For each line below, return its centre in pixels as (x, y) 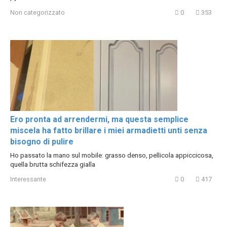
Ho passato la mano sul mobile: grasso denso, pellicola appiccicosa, (112, 155)
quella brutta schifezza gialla (53, 164)
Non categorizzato (37, 12)
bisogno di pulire (42, 141)
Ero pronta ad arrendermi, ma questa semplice (99, 119)
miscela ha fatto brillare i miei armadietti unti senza (109, 130)
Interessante (28, 179)
